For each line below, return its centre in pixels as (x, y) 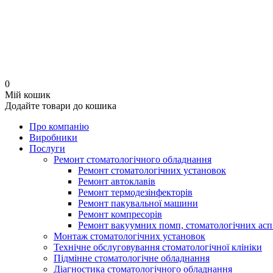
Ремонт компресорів (120, 214)
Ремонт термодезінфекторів (135, 192)
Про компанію (59, 126)
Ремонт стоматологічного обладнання (133, 159)
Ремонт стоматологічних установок (152, 170)
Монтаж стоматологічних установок (129, 236)
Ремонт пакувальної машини (138, 203)
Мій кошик (28, 95)
